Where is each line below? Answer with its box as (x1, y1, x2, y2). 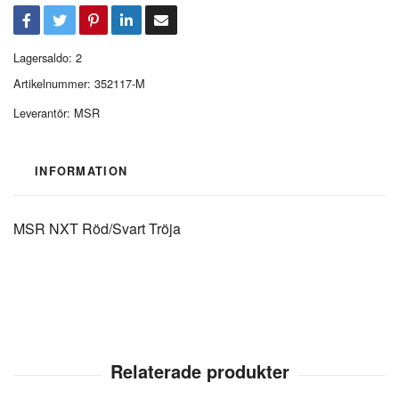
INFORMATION (35, 163, 128, 179)
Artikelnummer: (13, 75, 91, 92)
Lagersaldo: (13, 49, 72, 66)
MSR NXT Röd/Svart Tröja (13, 218, 181, 239)
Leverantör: (13, 104, 70, 121)
